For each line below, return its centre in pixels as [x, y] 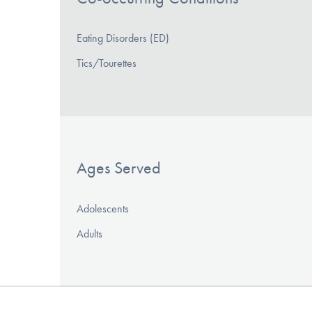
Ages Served [119, 168]
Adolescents [103, 209]
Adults [89, 234]
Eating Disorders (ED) [123, 38]
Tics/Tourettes [107, 63]
